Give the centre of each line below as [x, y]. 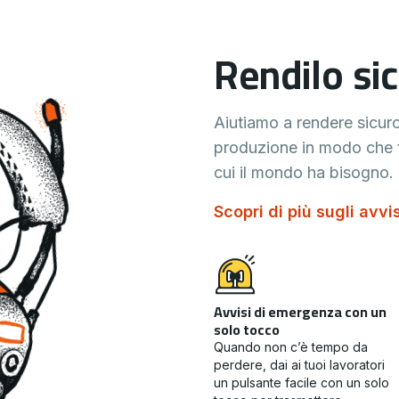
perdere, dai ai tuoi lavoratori [299, 365]
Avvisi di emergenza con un [300, 312]
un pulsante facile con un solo [301, 383]
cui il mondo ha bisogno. [304, 172]
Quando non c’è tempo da [291, 347]
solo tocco [247, 330]
